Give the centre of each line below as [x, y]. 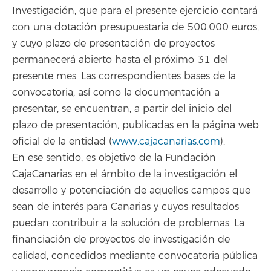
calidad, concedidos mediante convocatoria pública [135, 256]
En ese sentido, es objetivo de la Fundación [114, 158]
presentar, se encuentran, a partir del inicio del [122, 109]
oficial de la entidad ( [62, 142]
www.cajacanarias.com [166, 142]
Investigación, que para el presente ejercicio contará [135, 11]
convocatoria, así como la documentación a [116, 93]
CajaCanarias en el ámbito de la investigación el [125, 175]
